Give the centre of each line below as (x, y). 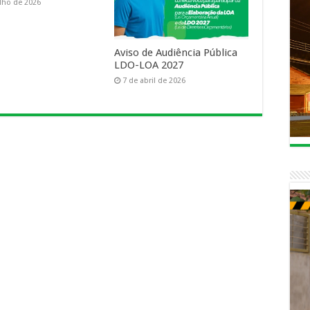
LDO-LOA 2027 (148, 65)
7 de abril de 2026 (154, 81)
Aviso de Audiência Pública (175, 53)
